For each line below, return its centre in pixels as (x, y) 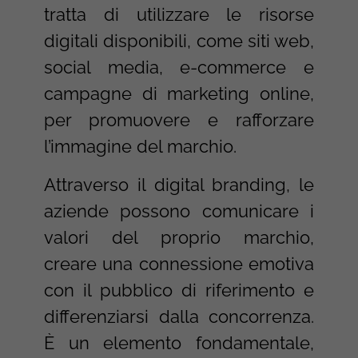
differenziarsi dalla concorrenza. (179, 316)
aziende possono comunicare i (179, 211)
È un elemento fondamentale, (179, 342)
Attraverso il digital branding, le (179, 184)
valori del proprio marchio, (179, 237)
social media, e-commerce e (179, 68)
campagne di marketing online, (179, 94)
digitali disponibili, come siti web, (179, 41)
